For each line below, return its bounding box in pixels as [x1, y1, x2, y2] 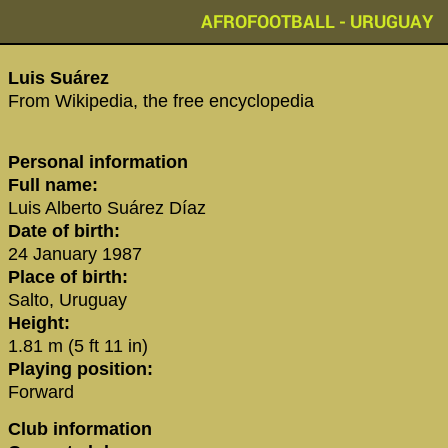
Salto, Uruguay [8, 289, 127, 310]
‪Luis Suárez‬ [8, 68, 109, 89]
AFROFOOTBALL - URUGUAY [201, 9, 433, 33]
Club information [8, 419, 152, 440]
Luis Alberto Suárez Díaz [8, 197, 206, 218]
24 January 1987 [8, 243, 142, 264]
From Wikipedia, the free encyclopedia [8, 91, 314, 112]
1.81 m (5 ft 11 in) [8, 335, 148, 356]
